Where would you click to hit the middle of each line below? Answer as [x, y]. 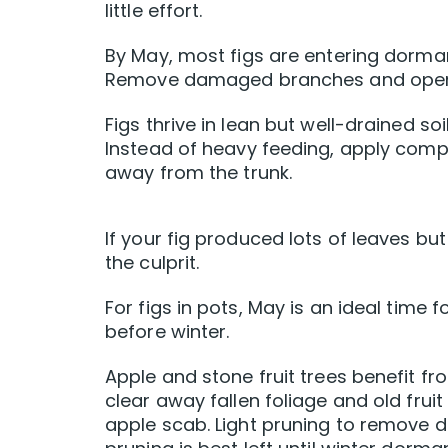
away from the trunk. [199, 173]
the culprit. [152, 263]
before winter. [167, 332]
